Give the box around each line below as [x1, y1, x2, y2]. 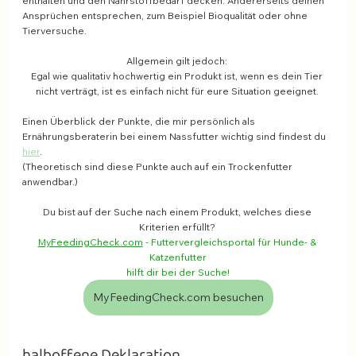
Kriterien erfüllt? [138, 221, 218, 234]
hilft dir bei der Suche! [126, 266, 230, 279]
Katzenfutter [149, 251, 207, 264]
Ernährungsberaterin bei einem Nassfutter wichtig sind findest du [22, 130, 328, 143]
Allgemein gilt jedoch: [126, 55, 230, 68]
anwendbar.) [22, 176, 78, 188]
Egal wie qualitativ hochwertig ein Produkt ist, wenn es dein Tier [31, 70, 325, 83]
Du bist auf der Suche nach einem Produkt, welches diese [42, 206, 314, 219]
